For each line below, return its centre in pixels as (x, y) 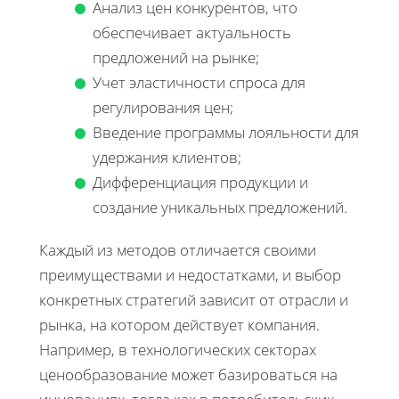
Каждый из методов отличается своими (178, 249)
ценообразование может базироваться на (188, 374)
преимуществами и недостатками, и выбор (190, 274)
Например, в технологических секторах (178, 349)
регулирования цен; (163, 107)
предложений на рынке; (176, 57)
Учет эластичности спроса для (199, 82)
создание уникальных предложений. (220, 207)
